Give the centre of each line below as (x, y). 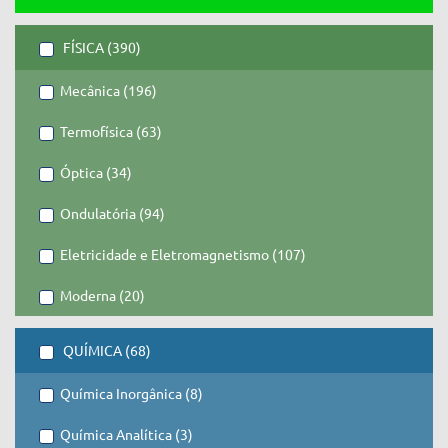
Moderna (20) (102, 295)
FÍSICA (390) (100, 47)
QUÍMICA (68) (105, 350)
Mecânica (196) (108, 90)
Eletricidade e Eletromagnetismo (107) (183, 254)
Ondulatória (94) (112, 213)
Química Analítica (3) (126, 434)
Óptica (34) (96, 172)
